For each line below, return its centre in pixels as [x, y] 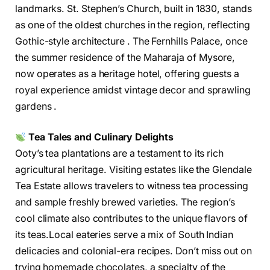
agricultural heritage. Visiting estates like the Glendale [133, 170]
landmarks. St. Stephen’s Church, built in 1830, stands [133, 8]
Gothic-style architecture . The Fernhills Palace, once [131, 41]
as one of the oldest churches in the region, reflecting [133, 25]
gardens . [36, 106]
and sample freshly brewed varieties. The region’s [125, 202]
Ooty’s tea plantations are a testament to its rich [120, 154]
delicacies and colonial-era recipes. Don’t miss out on [133, 251]
